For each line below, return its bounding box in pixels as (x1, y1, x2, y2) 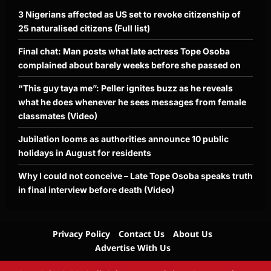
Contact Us (119, 228, 165, 240)
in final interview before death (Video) (18, 184, 174, 195)
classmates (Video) (18, 111, 97, 122)
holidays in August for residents (18, 148, 151, 158)
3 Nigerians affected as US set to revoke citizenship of (18, 9, 241, 20)
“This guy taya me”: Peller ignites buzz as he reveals (18, 83, 233, 94)
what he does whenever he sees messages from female (18, 97, 246, 108)
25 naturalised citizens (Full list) (18, 23, 150, 34)
